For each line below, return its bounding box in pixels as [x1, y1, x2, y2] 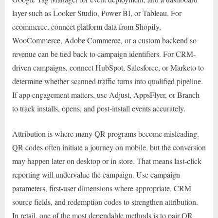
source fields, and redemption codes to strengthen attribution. [12, 197, 198, 207]
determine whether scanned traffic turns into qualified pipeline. [12, 76, 203, 87]
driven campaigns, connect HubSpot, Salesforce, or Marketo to [12, 62, 204, 73]
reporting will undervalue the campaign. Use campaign [12, 169, 180, 180]
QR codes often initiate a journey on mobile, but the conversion [12, 142, 206, 153]
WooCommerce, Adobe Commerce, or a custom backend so [12, 35, 197, 46]
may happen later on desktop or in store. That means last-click [12, 156, 201, 166]
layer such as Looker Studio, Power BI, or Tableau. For [12, 8, 182, 18]
